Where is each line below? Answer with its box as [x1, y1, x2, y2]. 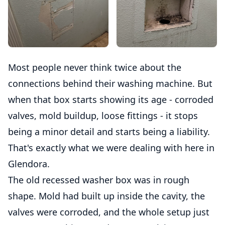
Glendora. [8, 157, 50, 170]
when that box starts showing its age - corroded [8, 93, 213, 105]
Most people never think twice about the [8, 61, 181, 73]
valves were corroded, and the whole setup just [8, 205, 209, 218]
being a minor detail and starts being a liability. [8, 125, 210, 138]
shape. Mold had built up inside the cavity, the [8, 189, 205, 202]
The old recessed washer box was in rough [8, 173, 189, 186]
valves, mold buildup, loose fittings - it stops [8, 109, 198, 122]
